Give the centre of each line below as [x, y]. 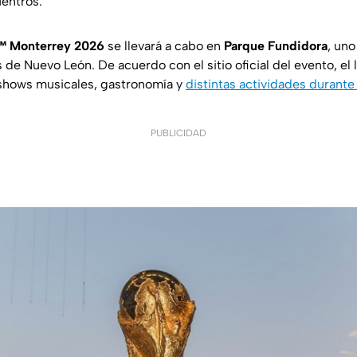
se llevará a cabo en [164, 46]
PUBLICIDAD [178, 133]
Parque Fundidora [276, 46]
